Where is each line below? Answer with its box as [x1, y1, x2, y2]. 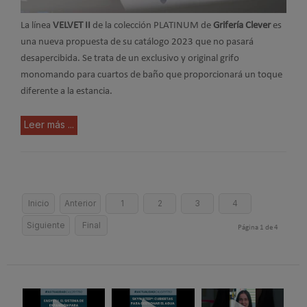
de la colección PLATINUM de [90, 21, 213, 32]
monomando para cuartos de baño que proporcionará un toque [21, 70, 282, 81]
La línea [21, 21, 53, 32]
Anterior [64, 197, 96, 208]
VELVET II [53, 21, 90, 32]
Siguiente [27, 219, 65, 230]
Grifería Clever [213, 21, 271, 32]
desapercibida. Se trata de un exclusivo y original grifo [21, 53, 239, 64]
